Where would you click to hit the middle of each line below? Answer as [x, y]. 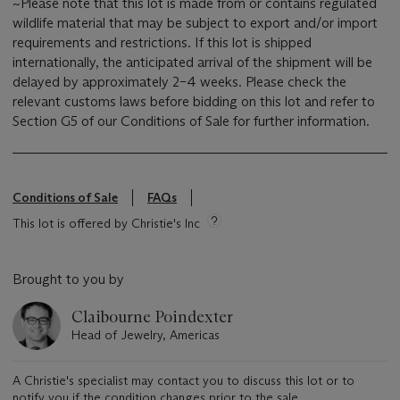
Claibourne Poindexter [152, 317]
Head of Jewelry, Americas [146, 335]
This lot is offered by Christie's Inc [106, 224]
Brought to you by [68, 279]
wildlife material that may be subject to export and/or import [195, 23]
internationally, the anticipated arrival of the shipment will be [192, 62]
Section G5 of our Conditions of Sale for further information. [191, 121]
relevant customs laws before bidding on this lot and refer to [194, 102]
